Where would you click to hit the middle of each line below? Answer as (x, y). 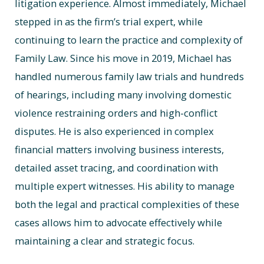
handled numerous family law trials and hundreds (130, 76)
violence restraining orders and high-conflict (116, 113)
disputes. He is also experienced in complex (115, 131)
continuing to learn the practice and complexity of (129, 39)
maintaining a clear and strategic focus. (105, 240)
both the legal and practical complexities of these (127, 204)
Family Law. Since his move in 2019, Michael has (123, 58)
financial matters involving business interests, (120, 149)
